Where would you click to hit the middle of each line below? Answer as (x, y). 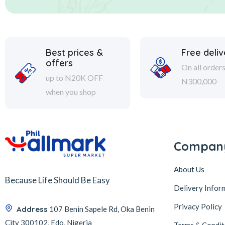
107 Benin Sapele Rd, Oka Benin (102, 209)
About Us (189, 169)
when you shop (71, 92)
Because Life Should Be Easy (58, 180)
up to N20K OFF (74, 78)
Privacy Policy (198, 206)
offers (59, 63)
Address (32, 209)
